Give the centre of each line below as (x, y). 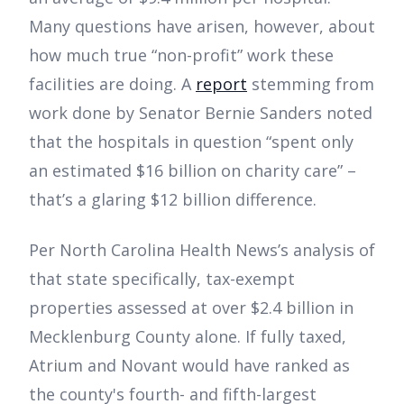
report (221, 83)
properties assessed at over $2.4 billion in (191, 307)
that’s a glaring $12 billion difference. (173, 199)
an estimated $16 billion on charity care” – (193, 170)
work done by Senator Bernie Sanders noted (201, 112)
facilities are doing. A (112, 83)
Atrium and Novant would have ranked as (189, 365)
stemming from (311, 83)
